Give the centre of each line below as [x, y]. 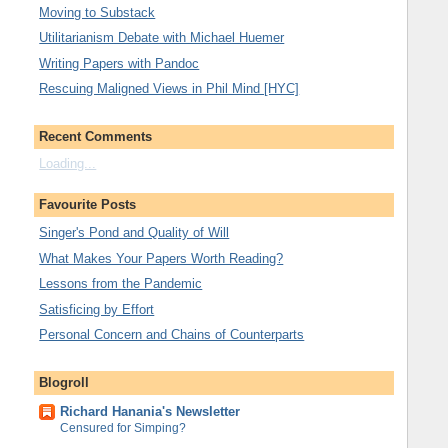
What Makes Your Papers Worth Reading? [161, 258]
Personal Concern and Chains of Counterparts [172, 335]
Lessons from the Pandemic [121, 284]
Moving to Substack [97, 12]
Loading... [68, 163]
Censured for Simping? [123, 427]
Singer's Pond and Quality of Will [134, 233]
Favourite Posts [88, 204]
